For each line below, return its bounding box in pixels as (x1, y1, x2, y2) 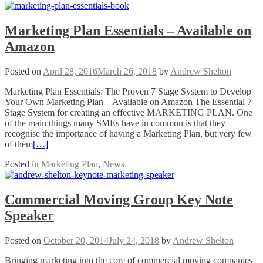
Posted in (5, 159, 41, 170)
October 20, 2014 (43, 235, 109, 245)
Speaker (5, 208, 54, 224)
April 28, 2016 (43, 66, 97, 77)
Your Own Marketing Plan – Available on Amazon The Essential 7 (5, 97, 252, 107)
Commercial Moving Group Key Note (5, 192, 233, 208)
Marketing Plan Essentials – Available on (5, 23, 251, 39)
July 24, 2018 (109, 235, 159, 245)
